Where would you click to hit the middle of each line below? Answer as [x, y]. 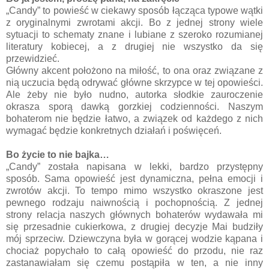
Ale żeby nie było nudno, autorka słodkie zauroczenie [134, 94]
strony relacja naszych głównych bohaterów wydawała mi [134, 214]
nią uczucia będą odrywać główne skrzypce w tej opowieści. [134, 82]
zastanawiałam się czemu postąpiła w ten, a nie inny [134, 262]
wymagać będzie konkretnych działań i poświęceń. [114, 130]
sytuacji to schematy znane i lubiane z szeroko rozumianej [134, 34]
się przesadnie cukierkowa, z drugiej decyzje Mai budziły [134, 226]
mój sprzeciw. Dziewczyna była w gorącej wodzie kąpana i [134, 238]
